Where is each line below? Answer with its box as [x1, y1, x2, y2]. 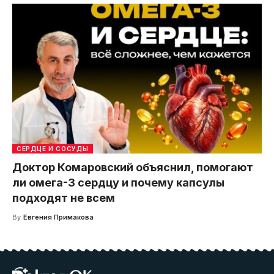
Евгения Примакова [23, 212, 94, 221]
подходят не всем [12, 191, 115, 204]
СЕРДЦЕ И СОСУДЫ [17, 144, 89, 152]
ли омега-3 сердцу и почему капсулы [12, 176, 224, 189]
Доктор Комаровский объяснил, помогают [12, 160, 253, 174]
